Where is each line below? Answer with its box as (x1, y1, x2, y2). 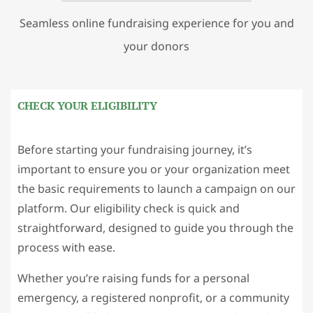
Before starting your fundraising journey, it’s (17, 142, 252, 158)
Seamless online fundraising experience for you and (19, 15, 294, 31)
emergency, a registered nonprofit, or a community (17, 290, 289, 306)
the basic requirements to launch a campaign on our (17, 181, 296, 197)
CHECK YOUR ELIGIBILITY (17, 98, 157, 114)
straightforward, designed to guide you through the (17, 220, 293, 236)
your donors (124, 38, 189, 54)
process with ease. (17, 240, 115, 256)
